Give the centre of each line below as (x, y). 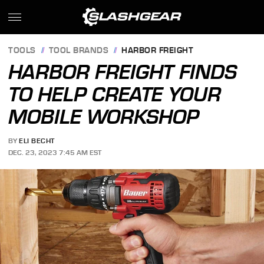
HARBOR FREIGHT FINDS (123, 72)
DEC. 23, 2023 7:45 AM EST (55, 152)
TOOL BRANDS (79, 51)
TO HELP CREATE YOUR (115, 94)
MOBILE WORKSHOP (104, 117)
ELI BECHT (37, 141)
